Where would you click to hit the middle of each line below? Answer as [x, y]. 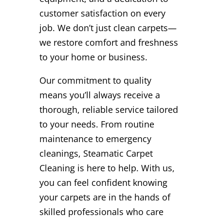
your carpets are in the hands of [105, 197]
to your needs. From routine [97, 124]
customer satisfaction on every [102, 13]
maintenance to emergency [95, 138]
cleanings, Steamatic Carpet [96, 153]
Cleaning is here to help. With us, [107, 168]
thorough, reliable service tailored [109, 109]
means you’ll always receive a [100, 95]
